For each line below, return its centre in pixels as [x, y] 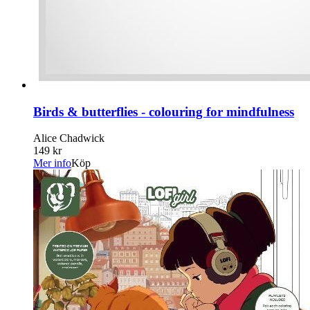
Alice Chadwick [69, 138]
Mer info [52, 163]
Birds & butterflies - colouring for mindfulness [164, 111]
